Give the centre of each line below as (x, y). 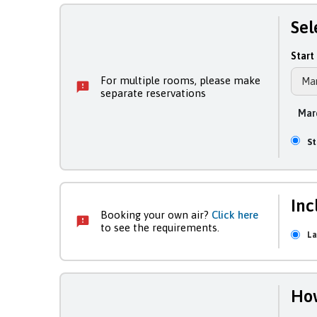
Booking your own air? (156, 215)
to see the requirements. (160, 228)
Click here (235, 215)
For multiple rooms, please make (180, 81)
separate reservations (153, 93)
